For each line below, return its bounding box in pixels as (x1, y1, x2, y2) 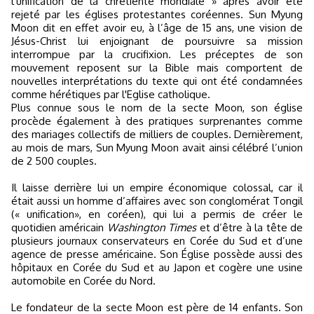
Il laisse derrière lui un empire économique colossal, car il (11, 181, 303, 194)
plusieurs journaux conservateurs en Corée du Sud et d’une (11, 234, 303, 247)
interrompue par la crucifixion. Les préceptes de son (11, 48, 303, 61)
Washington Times (107, 221, 197, 234)
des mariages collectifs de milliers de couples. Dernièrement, (11, 128, 303, 141)
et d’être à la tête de (196, 221, 303, 234)
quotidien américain (11, 221, 107, 234)
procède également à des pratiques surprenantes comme (11, 114, 303, 128)
